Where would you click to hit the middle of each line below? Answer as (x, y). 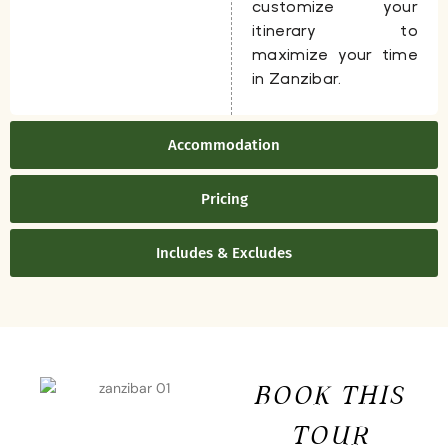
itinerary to (335, 30)
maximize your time (335, 54)
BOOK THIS (330, 397)
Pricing (224, 199)
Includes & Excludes (224, 253)
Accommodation (224, 145)
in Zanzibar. (299, 78)
